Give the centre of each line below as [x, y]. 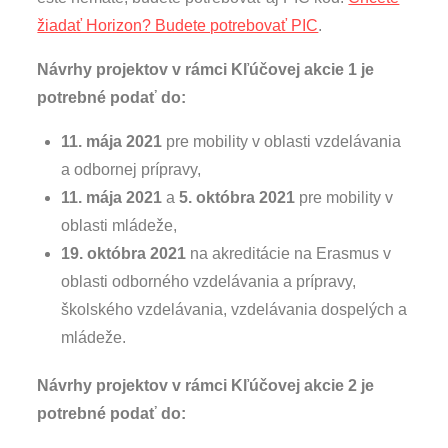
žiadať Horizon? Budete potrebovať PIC [178, 25]
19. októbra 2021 [124, 253]
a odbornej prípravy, [131, 169]
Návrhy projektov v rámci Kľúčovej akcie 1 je [206, 69]
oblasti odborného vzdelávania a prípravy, [209, 281]
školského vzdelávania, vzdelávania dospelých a [234, 309]
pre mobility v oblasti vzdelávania [282, 141]
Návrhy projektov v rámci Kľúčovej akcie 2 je [206, 385]
